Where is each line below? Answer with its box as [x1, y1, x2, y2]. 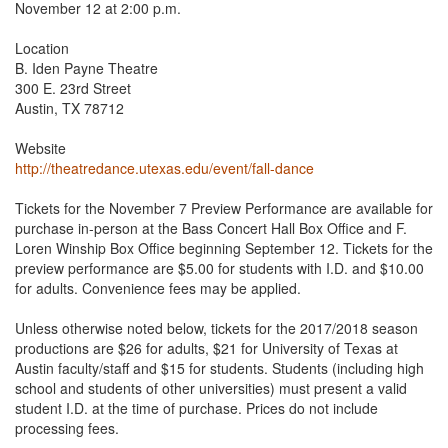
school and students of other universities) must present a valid [15, 378, 407, 398]
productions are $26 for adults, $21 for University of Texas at [15, 338, 398, 358]
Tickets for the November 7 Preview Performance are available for [15, 198, 433, 218]
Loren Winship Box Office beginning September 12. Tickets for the [15, 238, 433, 258]
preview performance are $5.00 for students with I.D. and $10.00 [15, 258, 424, 278]
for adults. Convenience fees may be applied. [15, 278, 301, 298]
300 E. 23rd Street [15, 78, 131, 98]
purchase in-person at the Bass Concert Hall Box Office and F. [15, 218, 407, 238]
